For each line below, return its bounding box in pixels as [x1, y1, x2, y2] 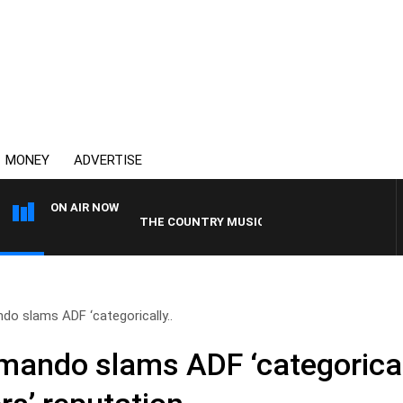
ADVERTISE [74, 152, 142, 168]
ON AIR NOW [50, 201, 119, 214]
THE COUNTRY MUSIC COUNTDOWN [106, 215, 313, 228]
